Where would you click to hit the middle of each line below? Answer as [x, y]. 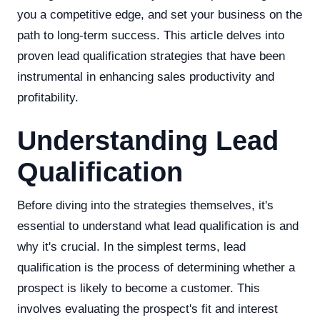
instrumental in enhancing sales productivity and [146, 77]
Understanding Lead [148, 141]
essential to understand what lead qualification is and [158, 226]
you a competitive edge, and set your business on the [160, 15]
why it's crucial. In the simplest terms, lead [131, 247]
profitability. [48, 97]
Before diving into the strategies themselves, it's [145, 205]
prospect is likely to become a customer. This [139, 288]
